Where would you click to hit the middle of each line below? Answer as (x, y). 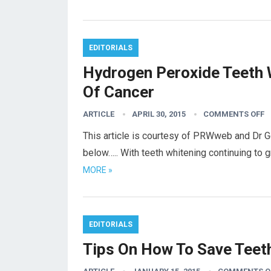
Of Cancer (119, 92)
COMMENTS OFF (234, 114)
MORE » (98, 170)
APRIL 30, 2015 (159, 114)
